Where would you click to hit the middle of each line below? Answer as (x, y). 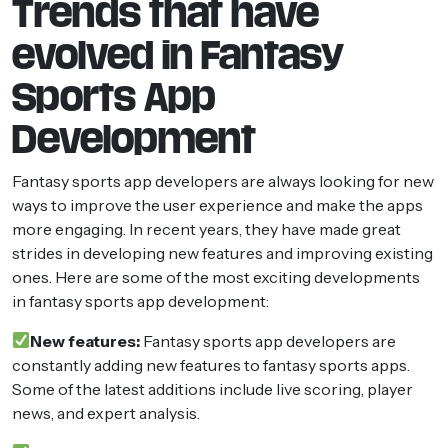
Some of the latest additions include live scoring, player (212, 388)
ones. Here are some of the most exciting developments (216, 276)
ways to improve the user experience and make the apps (217, 204)
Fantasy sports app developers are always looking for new (223, 180)
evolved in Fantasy (178, 55)
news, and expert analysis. (106, 412)
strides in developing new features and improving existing (222, 252)
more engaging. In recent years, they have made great (206, 228)
